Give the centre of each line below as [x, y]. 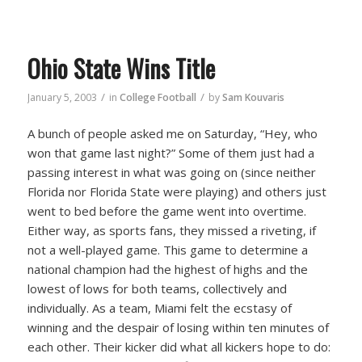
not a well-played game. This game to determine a [167, 250]
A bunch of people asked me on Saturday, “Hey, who [172, 134]
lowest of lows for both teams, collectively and [157, 289]
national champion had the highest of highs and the [167, 269]
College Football [158, 97]
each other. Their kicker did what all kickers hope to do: [179, 347]
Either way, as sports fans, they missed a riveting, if [171, 231]
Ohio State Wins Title [121, 68]
